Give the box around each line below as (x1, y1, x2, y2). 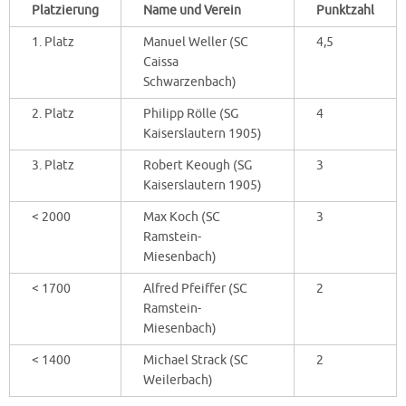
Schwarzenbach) (143, 74, 237, 91)
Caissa (143, 54, 179, 71)
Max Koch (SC (143, 209, 220, 226)
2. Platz (32, 106, 74, 122)
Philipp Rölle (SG (143, 106, 238, 122)
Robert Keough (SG (143, 158, 252, 174)
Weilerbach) (143, 372, 213, 389)
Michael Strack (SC (143, 353, 248, 369)
